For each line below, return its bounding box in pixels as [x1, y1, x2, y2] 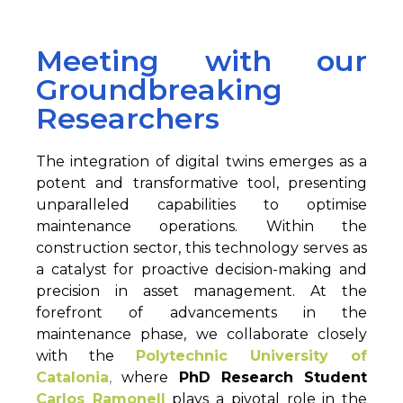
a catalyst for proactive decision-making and [36, 261, 367, 278]
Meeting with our [36, 43, 367, 78]
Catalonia [36, 369, 109, 386]
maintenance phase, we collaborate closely [36, 326, 367, 343]
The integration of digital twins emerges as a [36, 153, 367, 170]
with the [36, 347, 114, 364]
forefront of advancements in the [36, 304, 367, 321]
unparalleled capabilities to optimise [36, 196, 367, 213]
